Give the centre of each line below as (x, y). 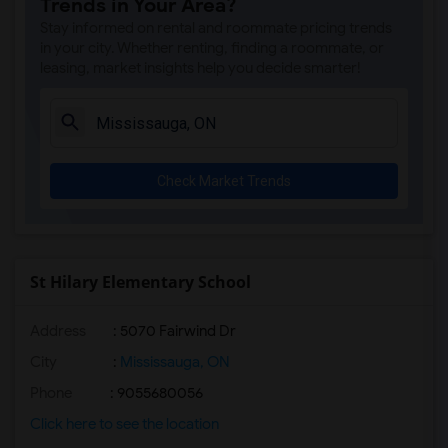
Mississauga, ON (173, 362)
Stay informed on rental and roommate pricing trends (216, 28)
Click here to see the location (124, 424)
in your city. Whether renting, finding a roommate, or (212, 48)
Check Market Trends (224, 181)
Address (58, 331)
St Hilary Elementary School (140, 282)
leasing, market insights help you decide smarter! (200, 68)
